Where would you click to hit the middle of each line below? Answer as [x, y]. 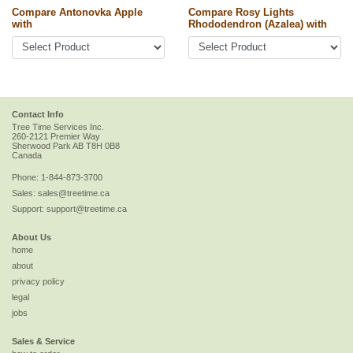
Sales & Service [43, 342]
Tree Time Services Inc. [58, 127]
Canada [27, 156]
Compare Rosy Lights [241, 12]
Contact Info [38, 114]
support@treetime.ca [87, 209]
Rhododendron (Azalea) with [258, 24]
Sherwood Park [41, 146]
